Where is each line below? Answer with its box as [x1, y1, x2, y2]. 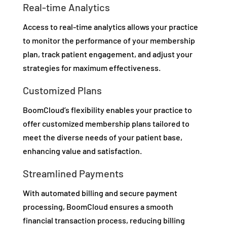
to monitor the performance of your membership [22, 35, 195, 46]
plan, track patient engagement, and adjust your [22, 49, 193, 59]
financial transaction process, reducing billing [22, 215, 185, 225]
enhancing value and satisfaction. [22, 146, 142, 156]
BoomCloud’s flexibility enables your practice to [22, 105, 192, 115]
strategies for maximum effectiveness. [22, 63, 161, 73]
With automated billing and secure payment [22, 188, 177, 198]
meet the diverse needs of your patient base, [22, 132, 182, 142]
